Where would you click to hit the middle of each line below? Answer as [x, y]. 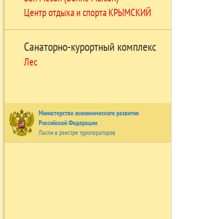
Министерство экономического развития [88, 113]
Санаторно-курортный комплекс [90, 46]
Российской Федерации [68, 122]
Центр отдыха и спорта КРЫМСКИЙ [87, 12]
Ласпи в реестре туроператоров [77, 132]
